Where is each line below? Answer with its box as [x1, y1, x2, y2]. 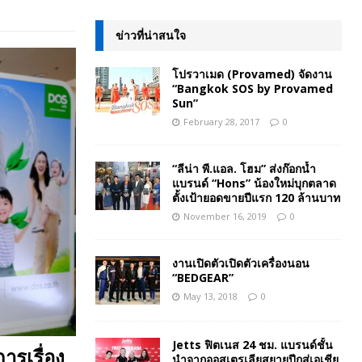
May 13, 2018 [183, 289, 238, 302]
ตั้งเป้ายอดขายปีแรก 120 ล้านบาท [171, 189, 340, 205]
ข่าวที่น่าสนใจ [115, 27, 186, 43]
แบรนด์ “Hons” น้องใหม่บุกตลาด [171, 175, 336, 191]
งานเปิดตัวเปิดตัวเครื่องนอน [171, 255, 309, 271]
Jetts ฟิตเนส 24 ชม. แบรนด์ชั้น [171, 336, 333, 352]
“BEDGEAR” [171, 269, 234, 285]
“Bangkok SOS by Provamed [171, 80, 333, 96]
